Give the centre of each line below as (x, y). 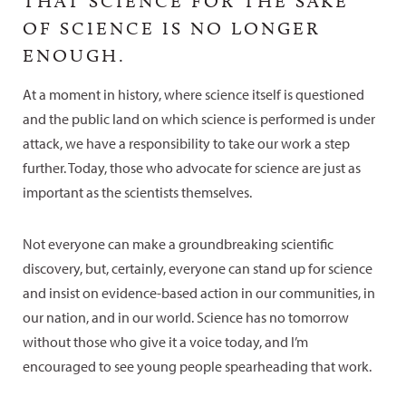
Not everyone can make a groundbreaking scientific (178, 243)
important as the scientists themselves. (137, 192)
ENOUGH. (74, 55)
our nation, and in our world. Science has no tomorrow (186, 317)
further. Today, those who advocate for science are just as (192, 167)
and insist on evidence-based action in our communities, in (199, 292)
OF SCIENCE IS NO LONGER (172, 28)
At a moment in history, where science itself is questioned (193, 94)
